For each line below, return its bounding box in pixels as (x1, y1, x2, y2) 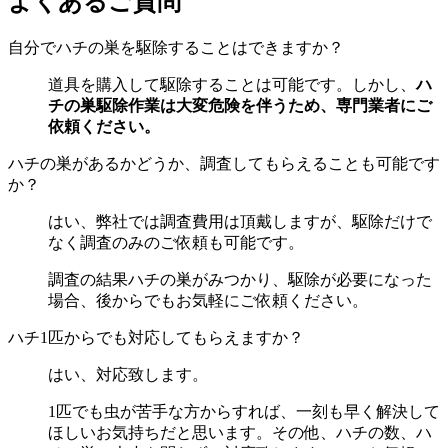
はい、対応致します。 (48, 365, 208, 383)
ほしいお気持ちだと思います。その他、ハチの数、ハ (48, 423, 432, 441)
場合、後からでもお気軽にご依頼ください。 (48, 291, 368, 309)
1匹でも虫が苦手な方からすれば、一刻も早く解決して (48, 402, 440, 420)
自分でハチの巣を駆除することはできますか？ (8, 38, 344, 56)
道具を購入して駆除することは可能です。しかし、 (48, 75, 416, 93)
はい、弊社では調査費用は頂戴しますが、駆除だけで (48, 212, 432, 230)
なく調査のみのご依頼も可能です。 (48, 233, 304, 251)
